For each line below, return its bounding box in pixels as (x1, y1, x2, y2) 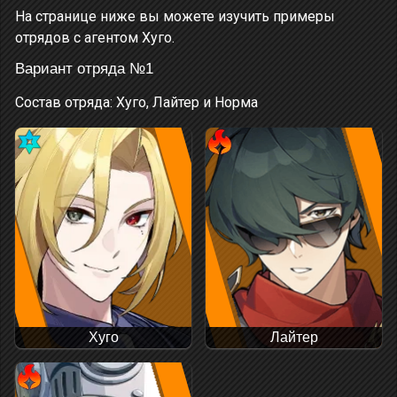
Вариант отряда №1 (15, 60, 153, 78)
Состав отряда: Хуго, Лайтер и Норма (15, 94, 258, 112)
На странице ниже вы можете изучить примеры (15, 8, 335, 26)
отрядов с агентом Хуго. (15, 29, 175, 47)
